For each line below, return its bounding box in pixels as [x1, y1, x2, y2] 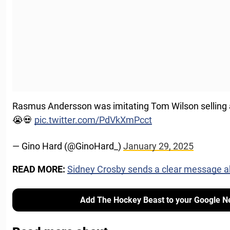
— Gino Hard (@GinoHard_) [12, 141, 123, 151]
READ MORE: [12, 164, 67, 175]
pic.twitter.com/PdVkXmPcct [34, 114, 152, 125]
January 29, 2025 [123, 141, 194, 151]
